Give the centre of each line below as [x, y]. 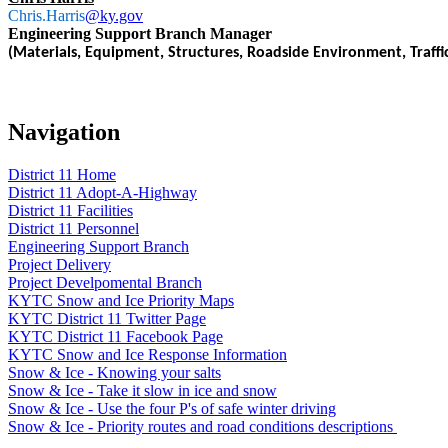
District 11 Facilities [70, 210]
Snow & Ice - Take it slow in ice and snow [142, 390]
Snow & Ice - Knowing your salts [114, 372]
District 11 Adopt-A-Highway [102, 192]
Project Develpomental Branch [105, 282]
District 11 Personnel [73, 228]
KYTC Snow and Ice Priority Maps [121, 300]
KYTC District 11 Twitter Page [107, 318]
